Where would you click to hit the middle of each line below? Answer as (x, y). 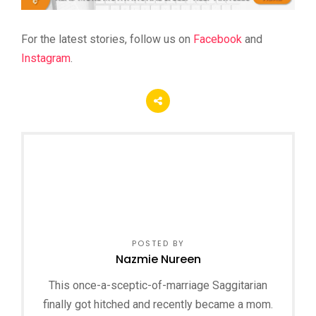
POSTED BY (158, 243)
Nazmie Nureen (158, 259)
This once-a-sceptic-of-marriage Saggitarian (158, 285)
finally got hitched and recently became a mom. (158, 304)
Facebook (218, 39)
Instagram (46, 58)
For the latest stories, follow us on (107, 39)
